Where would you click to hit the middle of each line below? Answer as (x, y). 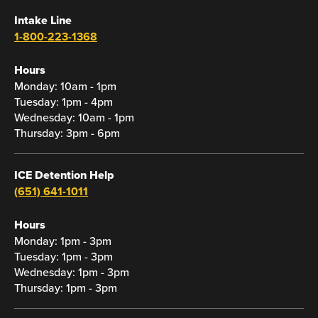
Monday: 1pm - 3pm (64, 241)
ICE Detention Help (64, 175)
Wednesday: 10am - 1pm (74, 117)
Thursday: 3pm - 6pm (67, 133)
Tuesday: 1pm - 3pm (65, 256)
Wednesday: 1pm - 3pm (73, 272)
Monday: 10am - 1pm (65, 86)
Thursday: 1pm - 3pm (67, 287)
